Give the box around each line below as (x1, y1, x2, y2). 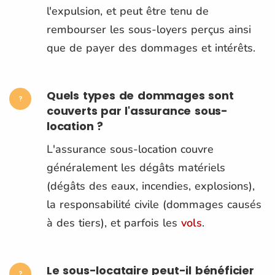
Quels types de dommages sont (47, 87, 234, 103)
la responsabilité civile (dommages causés (47, 196, 261, 212)
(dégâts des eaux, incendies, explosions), (47, 178, 255, 193)
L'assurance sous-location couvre (47, 141, 214, 157)
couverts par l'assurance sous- (47, 103, 228, 118)
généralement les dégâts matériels (47, 160, 225, 175)
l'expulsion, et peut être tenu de (47, 3, 209, 18)
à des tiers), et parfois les (47, 215, 181, 230)
